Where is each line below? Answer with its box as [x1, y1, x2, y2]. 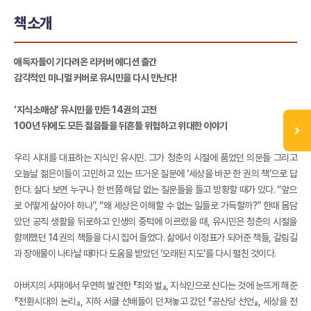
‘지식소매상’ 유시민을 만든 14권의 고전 [14, 103, 157, 115]
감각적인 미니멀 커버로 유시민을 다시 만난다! [14, 72, 178, 83]
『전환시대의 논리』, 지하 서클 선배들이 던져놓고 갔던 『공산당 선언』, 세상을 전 [14, 295, 297, 307]
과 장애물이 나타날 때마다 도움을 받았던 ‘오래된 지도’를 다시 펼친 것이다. [14, 247, 276, 259]
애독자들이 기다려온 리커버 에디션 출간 [14, 56, 157, 67]
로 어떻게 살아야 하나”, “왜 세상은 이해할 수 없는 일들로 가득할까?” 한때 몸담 [14, 199, 297, 211]
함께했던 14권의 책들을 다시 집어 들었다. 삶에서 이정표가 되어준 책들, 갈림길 [14, 231, 297, 243]
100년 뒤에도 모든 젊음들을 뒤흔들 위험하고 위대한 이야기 [14, 119, 228, 131]
